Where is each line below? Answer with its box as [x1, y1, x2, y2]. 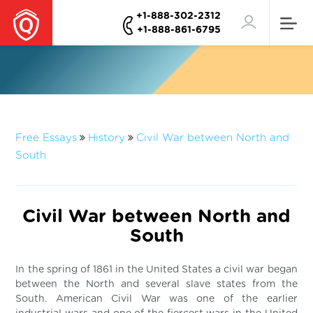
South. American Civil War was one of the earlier [15, 293, 298, 304]
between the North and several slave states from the [15, 279, 298, 289]
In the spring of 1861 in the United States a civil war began [15, 264, 298, 275]
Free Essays [15, 133, 78, 143]
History [88, 133, 126, 143]
